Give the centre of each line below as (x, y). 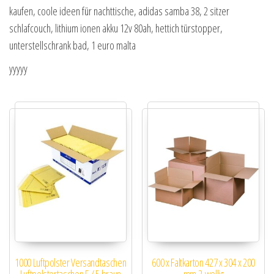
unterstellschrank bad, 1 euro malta (72, 46)
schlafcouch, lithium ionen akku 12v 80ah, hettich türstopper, (116, 28)
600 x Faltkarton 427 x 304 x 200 (203, 263)
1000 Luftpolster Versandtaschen (71, 263)
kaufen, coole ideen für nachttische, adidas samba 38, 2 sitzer (119, 11)
